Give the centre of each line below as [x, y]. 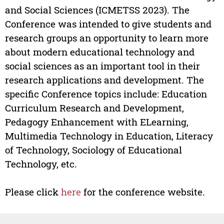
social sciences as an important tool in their [102, 66]
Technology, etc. [41, 164]
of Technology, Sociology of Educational [93, 150]
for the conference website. [143, 192]
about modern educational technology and [99, 52]
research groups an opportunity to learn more [106, 38]
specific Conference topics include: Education [106, 94]
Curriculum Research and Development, [94, 108]
